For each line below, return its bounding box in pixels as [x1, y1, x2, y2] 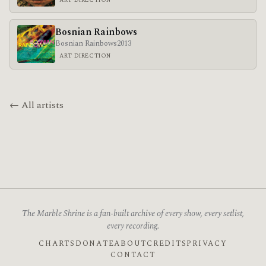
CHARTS [39, 238, 75, 250]
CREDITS [147, 238, 187, 250]
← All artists [9, 97, 64, 112]
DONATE [75, 238, 115, 250]
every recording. [107, 219, 159, 233]
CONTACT [110, 249, 156, 261]
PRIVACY [186, 238, 227, 250]
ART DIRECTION [59, 51, 111, 61]
